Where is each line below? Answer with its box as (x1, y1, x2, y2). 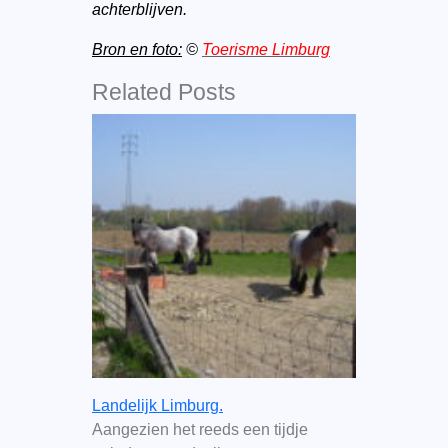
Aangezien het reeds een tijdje (91, 420, 308, 438)
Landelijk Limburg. (91, 396, 223, 414)
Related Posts (91, 79, 236, 105)
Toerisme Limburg (201, 41, 330, 58)
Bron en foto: (91, 41, 182, 58)
